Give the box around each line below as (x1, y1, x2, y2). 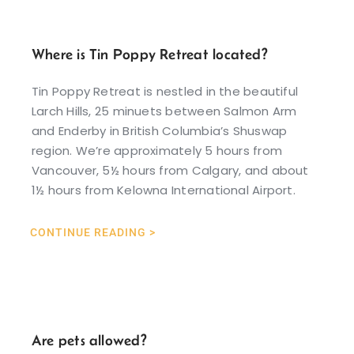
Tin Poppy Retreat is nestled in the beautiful (31, 82, 299, 100)
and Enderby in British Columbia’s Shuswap (31, 122, 288, 139)
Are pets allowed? (31, 331, 147, 348)
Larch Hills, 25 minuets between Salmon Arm (31, 102, 297, 119)
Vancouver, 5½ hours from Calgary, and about (31, 161, 309, 179)
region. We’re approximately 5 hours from (31, 141, 282, 159)
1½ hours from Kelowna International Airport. (31, 181, 296, 198)
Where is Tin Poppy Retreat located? (31, 45, 268, 62)
